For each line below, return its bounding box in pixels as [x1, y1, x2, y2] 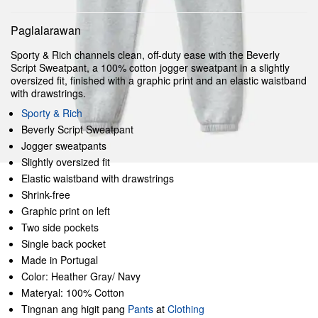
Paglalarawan [11, 22, 81, 38]
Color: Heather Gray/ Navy [21, 269, 141, 283]
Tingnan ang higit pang [21, 302, 128, 316]
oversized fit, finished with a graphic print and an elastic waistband [11, 73, 307, 87]
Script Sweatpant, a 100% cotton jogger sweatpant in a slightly [11, 60, 290, 75]
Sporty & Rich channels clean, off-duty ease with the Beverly [11, 48, 280, 62]
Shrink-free [21, 187, 70, 202]
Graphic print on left [21, 204, 110, 218]
